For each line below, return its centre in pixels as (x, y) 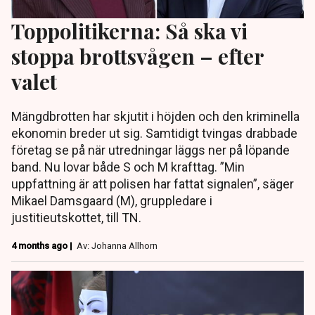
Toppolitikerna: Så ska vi (129, 31)
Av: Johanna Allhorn (117, 246)
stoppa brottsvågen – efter (137, 56)
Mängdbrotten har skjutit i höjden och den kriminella (155, 117)
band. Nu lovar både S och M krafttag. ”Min (128, 167)
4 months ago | (43, 246)
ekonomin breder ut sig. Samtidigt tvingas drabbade (154, 134)
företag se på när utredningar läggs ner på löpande (150, 150)
